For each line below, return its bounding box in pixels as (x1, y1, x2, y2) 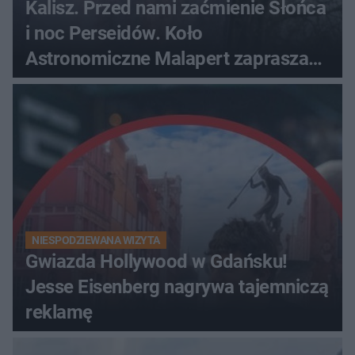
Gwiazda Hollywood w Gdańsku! (25, 250, 288, 273)
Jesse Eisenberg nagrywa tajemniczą (25, 276, 329, 299)
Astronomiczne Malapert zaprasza (25, 48, 309, 71)
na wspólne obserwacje (25, 73, 218, 96)
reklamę (25, 301, 93, 324)
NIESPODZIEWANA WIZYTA (32, 234, 160, 247)
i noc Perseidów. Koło (25, 22, 203, 45)
